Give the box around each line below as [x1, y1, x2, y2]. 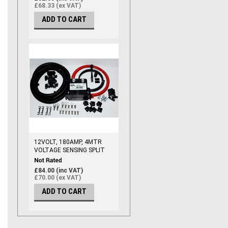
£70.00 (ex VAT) [34, 174, 81, 182]
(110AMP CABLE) [34, 163, 82, 170]
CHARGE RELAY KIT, [34, 155, 90, 162]
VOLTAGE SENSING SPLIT [34, 147, 105, 154]
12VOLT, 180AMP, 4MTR [34, 138, 102, 146]
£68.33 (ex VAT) [34, 2, 81, 10]
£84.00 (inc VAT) [34, 167, 83, 175]
